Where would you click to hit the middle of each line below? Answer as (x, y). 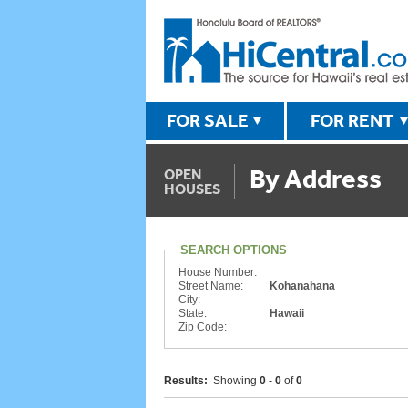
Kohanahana (302, 286)
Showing (234, 381)
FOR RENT (352, 120)
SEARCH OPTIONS (234, 250)
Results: (186, 381)
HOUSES (192, 189)
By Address (316, 178)
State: (193, 313)
